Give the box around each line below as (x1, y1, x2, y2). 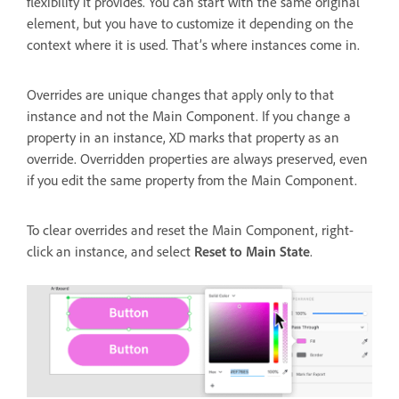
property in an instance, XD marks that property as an (27, 127, 339, 146)
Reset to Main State (194, 241, 310, 260)
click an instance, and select (27, 241, 194, 260)
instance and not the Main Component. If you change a (27, 106, 351, 125)
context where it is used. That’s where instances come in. (27, 35, 360, 53)
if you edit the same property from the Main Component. (27, 170, 361, 189)
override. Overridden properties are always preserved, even (27, 149, 368, 167)
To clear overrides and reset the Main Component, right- (27, 220, 354, 239)
